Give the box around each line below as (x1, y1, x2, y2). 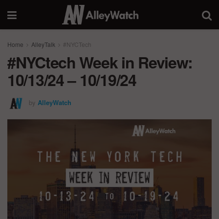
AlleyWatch (38, 97, 71, 107)
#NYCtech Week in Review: (7, 51, 193, 73)
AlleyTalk (31, 40, 55, 48)
